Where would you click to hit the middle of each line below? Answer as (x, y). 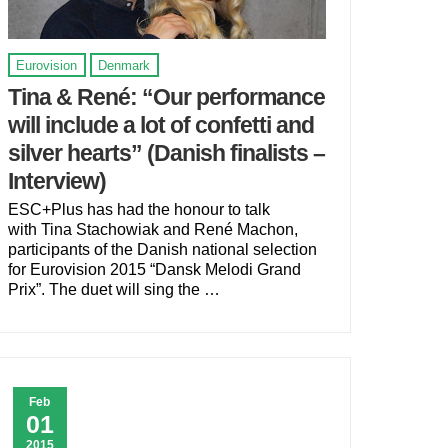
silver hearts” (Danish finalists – (166, 152)
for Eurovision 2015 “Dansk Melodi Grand (154, 270)
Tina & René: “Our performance (166, 96)
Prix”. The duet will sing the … (113, 290)
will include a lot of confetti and (160, 124)
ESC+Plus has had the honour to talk (138, 210)
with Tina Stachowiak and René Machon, (152, 230)
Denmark (124, 65)
